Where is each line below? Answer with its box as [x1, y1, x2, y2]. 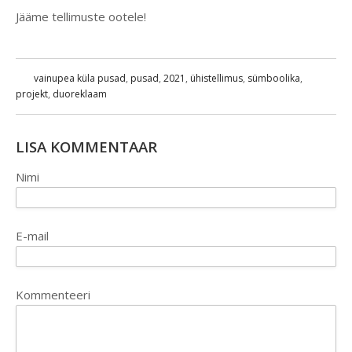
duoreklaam [53, 87, 107, 101]
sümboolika [247, 71, 300, 86]
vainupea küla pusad [34, 71, 126, 86]
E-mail [16, 228, 49, 244]
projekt [16, 87, 48, 101]
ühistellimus [190, 71, 243, 86]
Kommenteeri [16, 287, 90, 303]
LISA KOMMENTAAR [16, 137, 157, 157]
